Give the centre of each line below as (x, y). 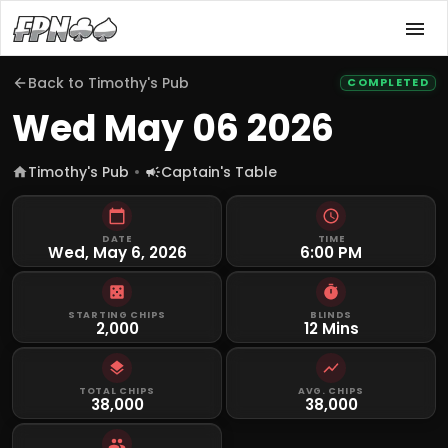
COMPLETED (388, 82)
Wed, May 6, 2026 (117, 252)
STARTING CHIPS (117, 314)
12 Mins (331, 328)
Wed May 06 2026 (173, 128)
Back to (58, 83)
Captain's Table (219, 172)
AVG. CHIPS (331, 390)
